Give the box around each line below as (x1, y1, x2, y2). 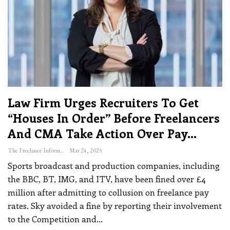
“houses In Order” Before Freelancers (8, 109, 220, 126)
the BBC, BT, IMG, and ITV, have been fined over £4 (8, 172, 206, 184)
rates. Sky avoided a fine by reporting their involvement (8, 199, 222, 211)
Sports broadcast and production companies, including (8, 159, 220, 171)
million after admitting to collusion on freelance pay (8, 186, 209, 198)
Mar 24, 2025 (69, 146, 102, 155)
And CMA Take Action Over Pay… (8, 125, 197, 141)
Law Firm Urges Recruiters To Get (8, 94, 199, 110)
